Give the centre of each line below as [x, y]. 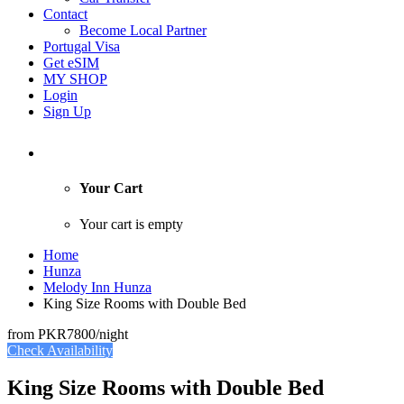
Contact [65, 14]
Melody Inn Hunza [97, 287]
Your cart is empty [131, 224]
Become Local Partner [143, 30]
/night [112, 334]
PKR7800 [67, 334]
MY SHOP [75, 79]
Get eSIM [71, 63]
